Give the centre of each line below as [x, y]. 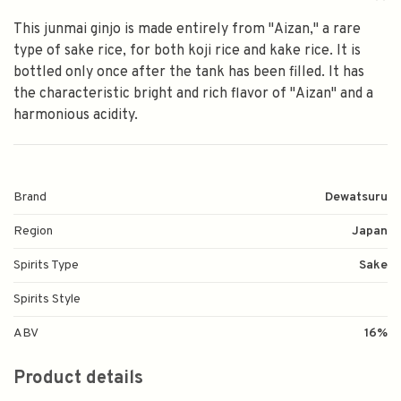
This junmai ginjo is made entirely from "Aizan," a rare [187, 30]
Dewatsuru [356, 198]
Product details [78, 379]
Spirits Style [47, 300]
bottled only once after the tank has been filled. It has [189, 73]
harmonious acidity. [76, 116]
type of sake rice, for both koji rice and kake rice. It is [187, 51]
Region [33, 232]
